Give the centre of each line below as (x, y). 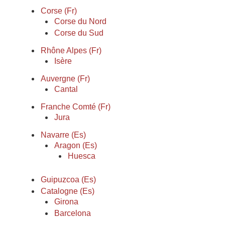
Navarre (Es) (63, 135)
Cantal (66, 89)
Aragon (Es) (76, 145)
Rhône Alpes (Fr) (71, 50)
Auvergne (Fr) (65, 79)
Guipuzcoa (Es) (68, 180)
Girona (66, 202)
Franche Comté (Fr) (76, 107)
